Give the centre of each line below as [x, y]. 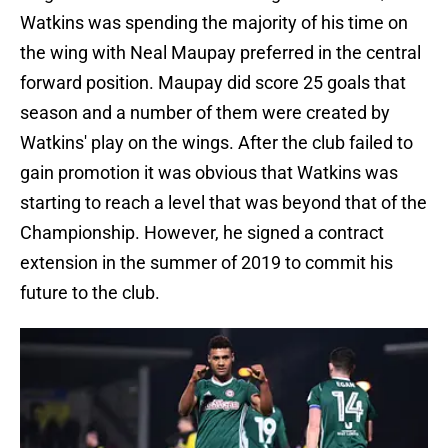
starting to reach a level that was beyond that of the [223, 203]
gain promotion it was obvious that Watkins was [209, 173]
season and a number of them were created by [205, 113]
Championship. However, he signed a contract [202, 233]
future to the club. [90, 293]
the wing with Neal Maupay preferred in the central [220, 53]
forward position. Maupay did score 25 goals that [213, 83]
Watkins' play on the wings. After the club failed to [216, 143]
